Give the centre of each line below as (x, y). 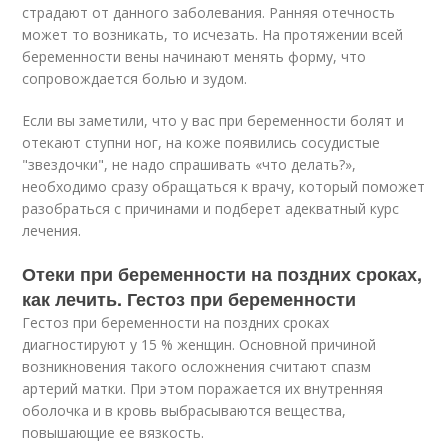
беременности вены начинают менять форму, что (194, 56)
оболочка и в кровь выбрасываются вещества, (184, 410)
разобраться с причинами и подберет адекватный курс (211, 208)
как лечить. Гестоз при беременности (189, 298)
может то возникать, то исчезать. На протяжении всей (213, 34)
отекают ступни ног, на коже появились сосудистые (201, 142)
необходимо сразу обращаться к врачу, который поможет (224, 186)
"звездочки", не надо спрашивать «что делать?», (189, 164)
